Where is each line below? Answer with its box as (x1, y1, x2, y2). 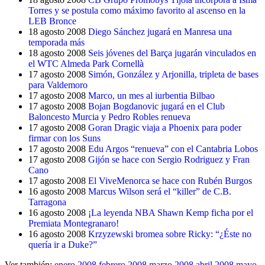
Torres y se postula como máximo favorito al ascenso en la (28, 5, 245, 15)
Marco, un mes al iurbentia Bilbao (88, 91, 215, 101)
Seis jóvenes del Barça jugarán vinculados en (88, 48, 256, 58)
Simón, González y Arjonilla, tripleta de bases (88, 69, 258, 79)
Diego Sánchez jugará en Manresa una (88, 27, 232, 37)
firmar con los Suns (28, 133, 101, 143)
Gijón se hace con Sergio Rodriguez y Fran (88, 154, 250, 164)
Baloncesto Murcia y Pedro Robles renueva (28, 112, 190, 122)
